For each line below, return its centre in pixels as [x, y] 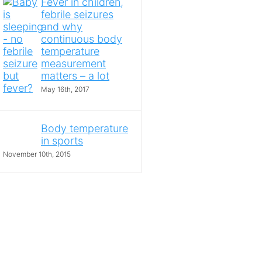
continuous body [82, 39]
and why [62, 27]
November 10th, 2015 [37, 154]
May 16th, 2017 [65, 89]
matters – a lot [75, 76]
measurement [73, 64]
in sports [62, 141]
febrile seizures [77, 15]
